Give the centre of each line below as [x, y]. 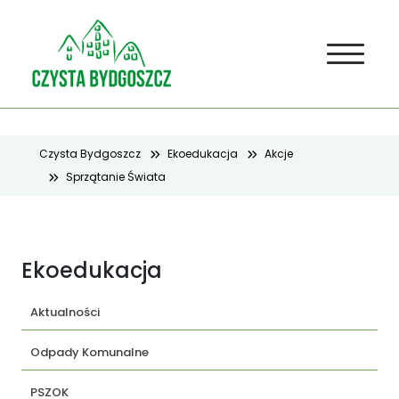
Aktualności [65, 312]
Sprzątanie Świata [116, 177]
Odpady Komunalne [90, 352]
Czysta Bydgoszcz [90, 154]
